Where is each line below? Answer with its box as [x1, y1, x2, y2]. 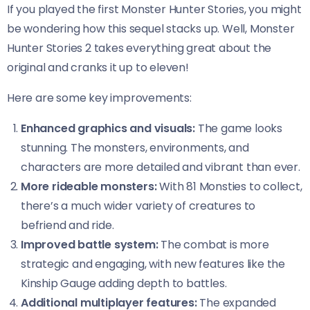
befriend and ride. [21, 217, 114, 233]
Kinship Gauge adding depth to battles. [21, 275, 227, 291]
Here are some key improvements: [7, 89, 192, 106]
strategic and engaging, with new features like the [21, 255, 285, 272]
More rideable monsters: [21, 178, 157, 194]
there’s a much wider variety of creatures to [21, 197, 256, 214]
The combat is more [158, 236, 269, 253]
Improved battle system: [21, 236, 158, 253]
